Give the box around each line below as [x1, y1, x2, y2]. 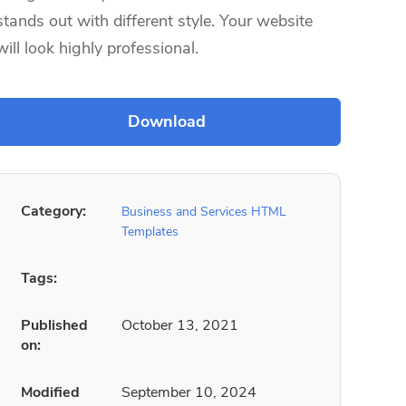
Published [21, 315, 88, 335]
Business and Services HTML [121, 203, 286, 220]
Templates [121, 223, 179, 240]
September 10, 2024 [121, 382, 256, 402]
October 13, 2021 [121, 315, 238, 335]
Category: [21, 201, 86, 221]
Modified [21, 382, 80, 402]
